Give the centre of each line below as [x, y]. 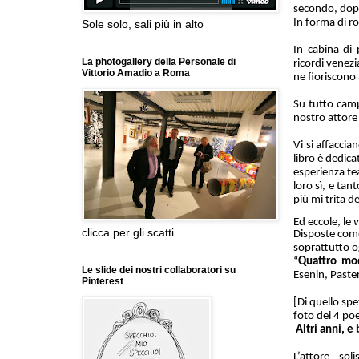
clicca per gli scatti [128, 233]
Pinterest [103, 282]
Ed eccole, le [323, 222]
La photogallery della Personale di [159, 62]
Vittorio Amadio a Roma [136, 73]
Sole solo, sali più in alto [143, 24]
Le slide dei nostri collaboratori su [159, 270]
